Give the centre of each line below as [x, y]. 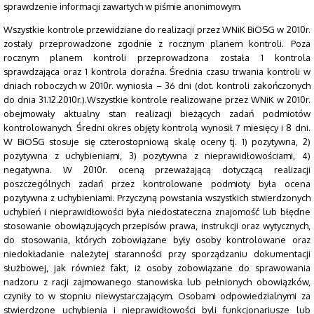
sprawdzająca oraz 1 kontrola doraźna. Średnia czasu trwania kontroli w [157, 72]
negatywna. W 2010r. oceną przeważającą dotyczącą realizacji [157, 170]
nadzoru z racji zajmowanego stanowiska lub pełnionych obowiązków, [157, 282]
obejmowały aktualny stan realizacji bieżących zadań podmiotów [157, 114]
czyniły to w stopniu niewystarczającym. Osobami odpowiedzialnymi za [157, 296]
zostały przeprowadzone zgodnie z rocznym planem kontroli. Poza [157, 44]
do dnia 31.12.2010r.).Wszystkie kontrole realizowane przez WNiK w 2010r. [157, 100]
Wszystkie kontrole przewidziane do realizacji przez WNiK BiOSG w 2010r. [157, 30]
